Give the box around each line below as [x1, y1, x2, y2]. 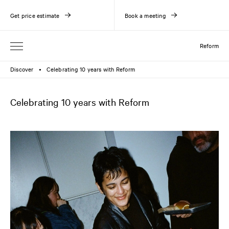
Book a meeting [125, 11, 166, 19]
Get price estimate [10, 11, 60, 19]
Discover [10, 65, 34, 73]
